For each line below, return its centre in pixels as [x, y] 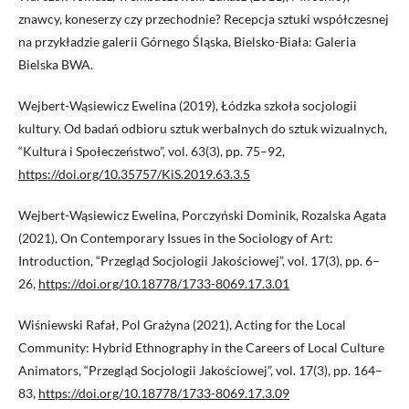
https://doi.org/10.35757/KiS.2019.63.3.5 [134, 174]
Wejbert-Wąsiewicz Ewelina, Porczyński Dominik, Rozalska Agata [202, 215]
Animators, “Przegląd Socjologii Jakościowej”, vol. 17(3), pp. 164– [200, 371]
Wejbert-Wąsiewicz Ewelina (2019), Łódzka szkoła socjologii [188, 106]
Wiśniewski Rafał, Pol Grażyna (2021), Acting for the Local [182, 325]
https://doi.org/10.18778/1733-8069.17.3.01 [164, 284]
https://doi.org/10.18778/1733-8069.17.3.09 [164, 393]
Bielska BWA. [56, 65]
